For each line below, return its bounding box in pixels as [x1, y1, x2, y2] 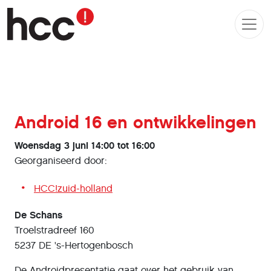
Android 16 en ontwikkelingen [15, 112, 256, 133]
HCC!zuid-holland [34, 183, 113, 194]
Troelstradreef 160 [15, 224, 94, 236]
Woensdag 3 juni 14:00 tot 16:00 [15, 140, 155, 151]
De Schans [15, 209, 62, 221]
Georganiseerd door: [15, 155, 107, 166]
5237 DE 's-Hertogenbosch [15, 240, 133, 251]
